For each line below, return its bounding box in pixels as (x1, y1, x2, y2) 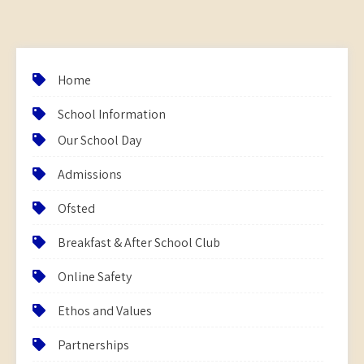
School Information (58, 106, 166, 123)
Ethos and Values (58, 302, 152, 319)
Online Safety (58, 268, 132, 285)
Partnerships (58, 336, 129, 353)
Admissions (58, 166, 122, 183)
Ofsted (58, 200, 95, 217)
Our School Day (58, 132, 141, 149)
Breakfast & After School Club (58, 234, 220, 251)
